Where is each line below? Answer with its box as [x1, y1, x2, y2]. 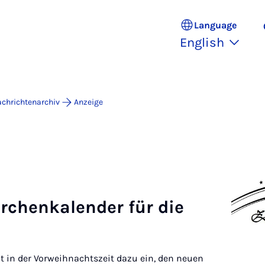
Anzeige [74, 97, 103, 107]
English [180, 35, 224, 50]
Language [194, 19, 237, 31]
